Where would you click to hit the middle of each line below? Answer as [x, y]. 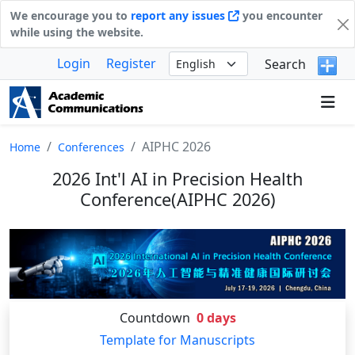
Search [285, 64]
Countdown [155, 318]
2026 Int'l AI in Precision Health [177, 179]
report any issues [179, 15]
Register [131, 63]
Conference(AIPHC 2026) [177, 199]
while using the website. [77, 32]
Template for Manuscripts [177, 340]
